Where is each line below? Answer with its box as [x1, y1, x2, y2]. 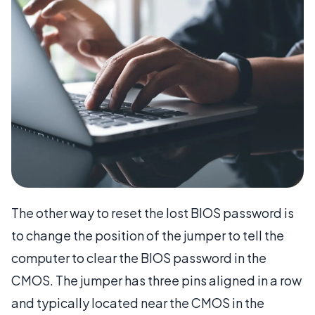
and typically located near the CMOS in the [11, 295, 264, 311]
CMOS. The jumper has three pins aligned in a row [11, 272, 302, 289]
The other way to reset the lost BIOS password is [11, 205, 294, 221]
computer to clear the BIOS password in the [11, 250, 266, 266]
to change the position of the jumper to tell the [11, 227, 284, 244]
